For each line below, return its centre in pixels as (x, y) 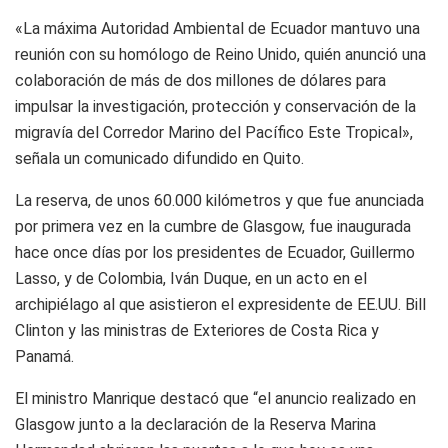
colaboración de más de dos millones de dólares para (200, 80)
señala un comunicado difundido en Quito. (159, 158)
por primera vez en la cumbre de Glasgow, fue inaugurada (213, 226)
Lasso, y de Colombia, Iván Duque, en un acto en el (191, 278)
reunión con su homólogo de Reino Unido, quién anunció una (220, 54)
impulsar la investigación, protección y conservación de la (215, 106)
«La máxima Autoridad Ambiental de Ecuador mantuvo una (217, 28)
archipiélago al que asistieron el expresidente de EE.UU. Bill (220, 304)
